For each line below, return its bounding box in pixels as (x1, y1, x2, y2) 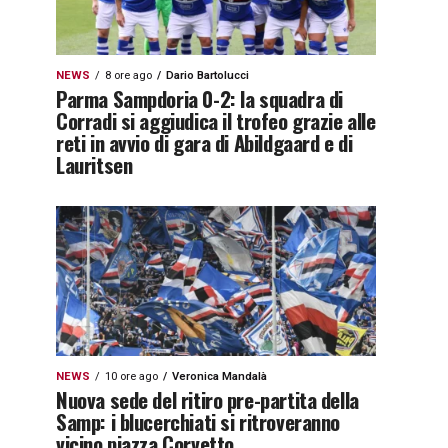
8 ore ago (105, 69, 152, 82)
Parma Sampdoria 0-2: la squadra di (56, 83, 343, 114)
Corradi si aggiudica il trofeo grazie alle (56, 105, 376, 136)
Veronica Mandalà (172, 370, 267, 383)
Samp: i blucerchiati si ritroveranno (56, 406, 341, 437)
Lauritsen (56, 149, 133, 180)
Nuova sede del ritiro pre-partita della (56, 384, 359, 415)
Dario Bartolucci (166, 69, 249, 82)
